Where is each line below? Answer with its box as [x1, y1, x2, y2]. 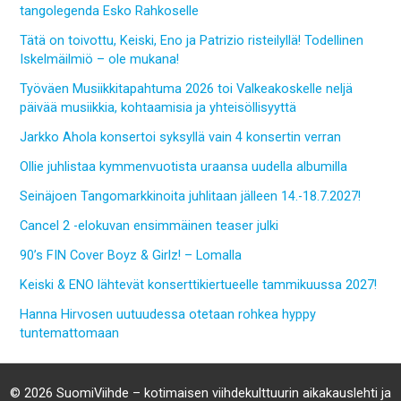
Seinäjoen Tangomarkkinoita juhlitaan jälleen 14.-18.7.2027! [20, 188, 362, 205]
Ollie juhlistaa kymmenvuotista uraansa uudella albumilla [20, 158, 348, 175]
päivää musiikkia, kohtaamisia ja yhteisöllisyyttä [20, 99, 297, 116]
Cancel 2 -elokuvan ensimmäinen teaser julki [20, 218, 279, 235]
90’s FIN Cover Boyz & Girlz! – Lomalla [20, 247, 243, 264]
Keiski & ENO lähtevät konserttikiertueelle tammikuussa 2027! [20, 277, 378, 294]
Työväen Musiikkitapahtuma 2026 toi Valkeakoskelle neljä [20, 81, 354, 98]
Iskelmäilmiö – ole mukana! [20, 51, 180, 68]
